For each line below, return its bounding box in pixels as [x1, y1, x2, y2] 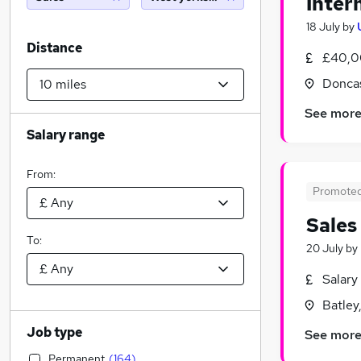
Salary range [27, 127, 105, 143]
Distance [27, 39, 82, 56]
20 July [306, 241, 343, 256]
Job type [27, 324, 82, 341]
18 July [306, 19, 340, 34]
